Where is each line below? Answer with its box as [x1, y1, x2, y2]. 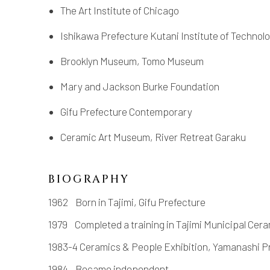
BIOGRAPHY [48, 171, 130, 187]
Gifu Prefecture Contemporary [60, 105, 192, 118]
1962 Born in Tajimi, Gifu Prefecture [48, 195, 206, 208]
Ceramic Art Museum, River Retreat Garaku [60, 130, 246, 143]
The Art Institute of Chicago [60, 4, 179, 16]
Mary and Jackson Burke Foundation [60, 80, 219, 92]
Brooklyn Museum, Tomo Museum [60, 54, 204, 67]
